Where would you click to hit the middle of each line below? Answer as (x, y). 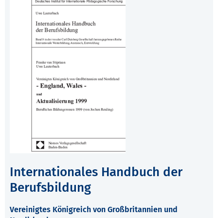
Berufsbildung (50, 188)
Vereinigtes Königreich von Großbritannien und (94, 210)
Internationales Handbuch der (96, 172)
